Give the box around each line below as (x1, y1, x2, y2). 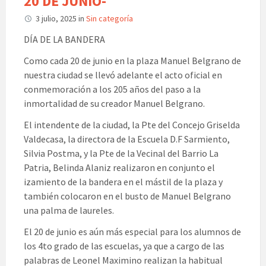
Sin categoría (86, 13, 133, 24)
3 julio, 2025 (36, 13, 78, 24)
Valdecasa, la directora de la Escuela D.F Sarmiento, (24, 133, 230, 145)
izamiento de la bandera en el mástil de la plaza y (24, 176, 223, 188)
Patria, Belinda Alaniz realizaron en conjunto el (24, 161, 215, 174)
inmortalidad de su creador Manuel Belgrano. (24, 97, 205, 110)
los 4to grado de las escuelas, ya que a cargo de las (24, 240, 224, 252)
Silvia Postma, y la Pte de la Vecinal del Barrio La (24, 147, 218, 160)
